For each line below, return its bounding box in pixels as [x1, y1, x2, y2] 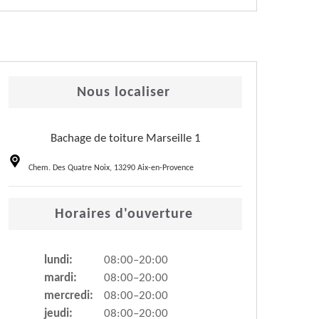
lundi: [44, 254, 73, 267]
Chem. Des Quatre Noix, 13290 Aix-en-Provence [28, 164, 194, 173]
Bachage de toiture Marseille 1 [50, 132, 201, 145]
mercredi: [44, 290, 93, 303]
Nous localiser [77, 85, 170, 100]
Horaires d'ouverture [54, 207, 193, 222]
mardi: [44, 272, 77, 285]
